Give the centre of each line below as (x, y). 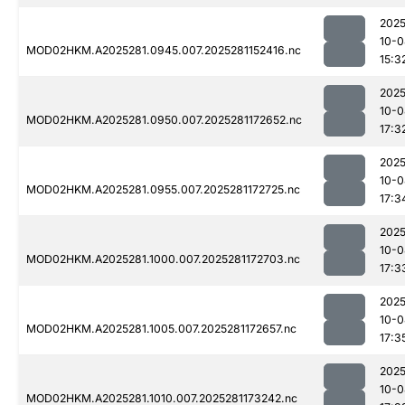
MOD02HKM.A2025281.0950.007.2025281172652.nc (164, 120)
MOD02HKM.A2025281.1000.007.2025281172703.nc (163, 259)
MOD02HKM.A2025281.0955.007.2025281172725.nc (163, 190)
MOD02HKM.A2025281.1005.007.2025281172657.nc (161, 329)
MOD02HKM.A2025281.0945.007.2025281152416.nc (164, 51)
